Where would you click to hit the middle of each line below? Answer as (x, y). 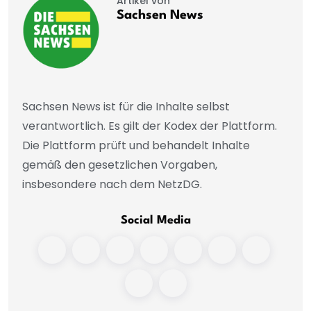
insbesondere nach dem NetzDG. (112, 185)
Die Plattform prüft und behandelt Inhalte (136, 146)
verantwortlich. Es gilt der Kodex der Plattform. (150, 126)
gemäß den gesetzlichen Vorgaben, (120, 165)
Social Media (155, 221)
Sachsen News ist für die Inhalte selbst (126, 107)
